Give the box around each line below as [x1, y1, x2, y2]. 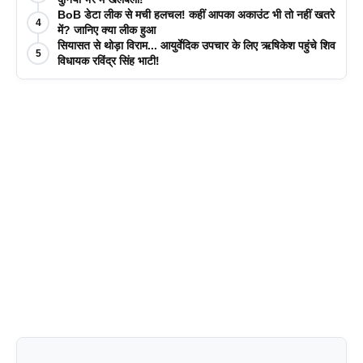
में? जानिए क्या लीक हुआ [58, 23, 156, 36]
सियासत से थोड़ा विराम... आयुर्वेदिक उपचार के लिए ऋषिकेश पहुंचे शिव [58, 38, 335, 52]
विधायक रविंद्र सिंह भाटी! [58, 53, 160, 67]
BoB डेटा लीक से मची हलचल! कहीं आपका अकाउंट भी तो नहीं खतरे [58, 7, 335, 21]
